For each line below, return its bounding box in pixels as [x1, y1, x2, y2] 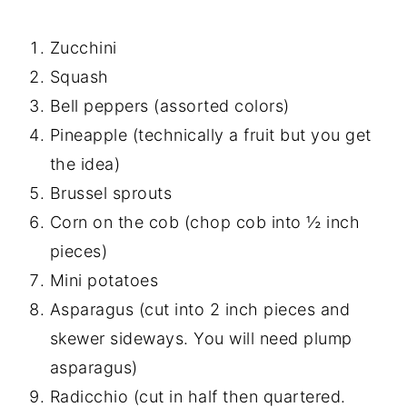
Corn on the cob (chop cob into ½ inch [49, 212, 361, 232]
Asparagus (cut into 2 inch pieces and [49, 299, 351, 319]
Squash [49, 66, 109, 86]
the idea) [49, 154, 121, 174]
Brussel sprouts [49, 183, 173, 203]
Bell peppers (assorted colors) [49, 95, 290, 115]
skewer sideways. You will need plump [49, 328, 352, 348]
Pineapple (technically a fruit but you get [49, 124, 372, 144]
